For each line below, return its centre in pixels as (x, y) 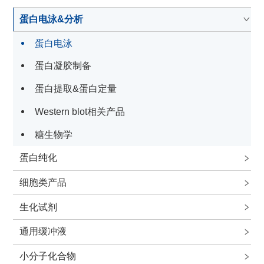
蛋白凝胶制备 (63, 66)
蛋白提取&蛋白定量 (75, 89)
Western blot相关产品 (80, 111)
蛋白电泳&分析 (51, 19)
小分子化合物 (47, 256)
